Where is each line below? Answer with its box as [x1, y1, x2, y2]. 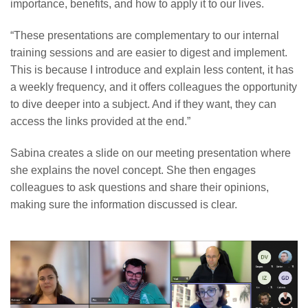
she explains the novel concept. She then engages [10, 164, 256, 177]
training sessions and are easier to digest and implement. [10, 47, 287, 59]
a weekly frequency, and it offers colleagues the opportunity [10, 81, 297, 93]
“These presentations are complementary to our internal [10, 30, 279, 42]
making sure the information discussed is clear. [10, 199, 237, 211]
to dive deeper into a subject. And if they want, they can [10, 98, 276, 111]
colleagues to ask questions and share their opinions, [10, 181, 269, 194]
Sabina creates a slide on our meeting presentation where [10, 147, 291, 159]
